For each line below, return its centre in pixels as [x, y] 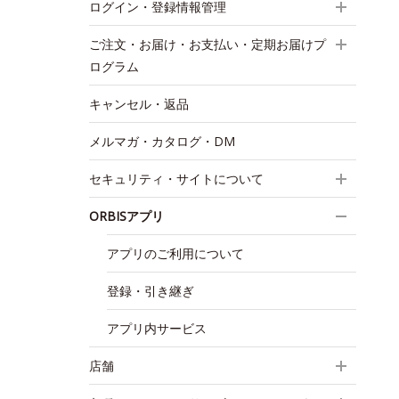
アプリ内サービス [157, 328]
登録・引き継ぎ [151, 291]
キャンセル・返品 [139, 104]
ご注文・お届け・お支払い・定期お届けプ [208, 44]
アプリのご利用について [175, 253]
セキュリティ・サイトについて [176, 179]
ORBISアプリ [126, 216]
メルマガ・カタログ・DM [162, 141]
